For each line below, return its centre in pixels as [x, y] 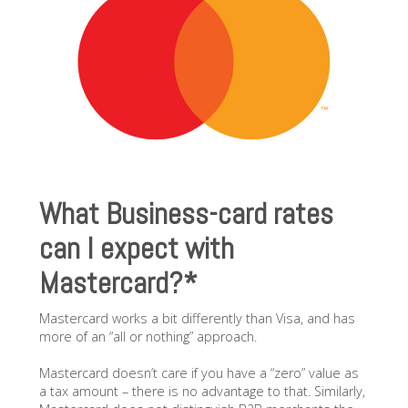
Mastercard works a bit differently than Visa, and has [197, 319]
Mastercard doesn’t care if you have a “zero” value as [199, 373]
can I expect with [136, 249]
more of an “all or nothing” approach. [148, 337]
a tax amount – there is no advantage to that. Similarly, [202, 392]
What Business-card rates [186, 214]
